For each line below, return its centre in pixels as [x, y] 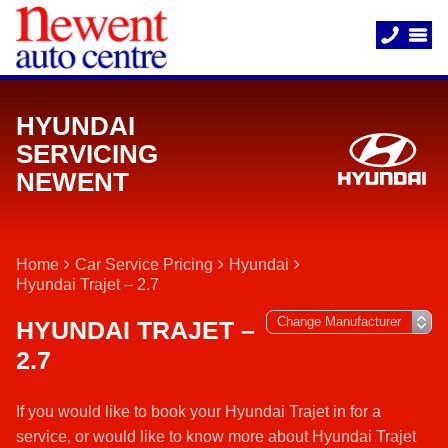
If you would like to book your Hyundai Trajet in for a [198, 411]
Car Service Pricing [144, 264]
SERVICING [87, 154]
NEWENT [72, 182]
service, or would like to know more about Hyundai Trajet [216, 436]
